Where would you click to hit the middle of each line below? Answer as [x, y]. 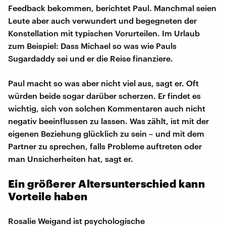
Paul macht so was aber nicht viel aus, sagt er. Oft [103, 83]
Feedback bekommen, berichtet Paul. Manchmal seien [112, 8]
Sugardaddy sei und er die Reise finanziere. [91, 59]
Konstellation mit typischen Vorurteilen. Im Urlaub [104, 33]
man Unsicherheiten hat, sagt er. [71, 159]
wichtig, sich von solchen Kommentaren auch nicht [107, 108]
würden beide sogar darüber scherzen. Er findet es [104, 96]
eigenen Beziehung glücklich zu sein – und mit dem [106, 134]
